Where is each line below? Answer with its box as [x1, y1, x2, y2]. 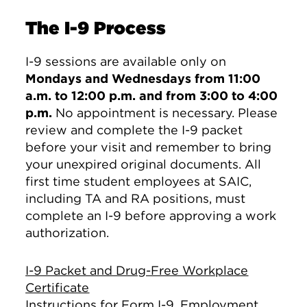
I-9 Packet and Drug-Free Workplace [25, 263, 249, 278]
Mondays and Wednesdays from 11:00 [25, 71, 261, 86]
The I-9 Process [25, 17, 167, 38]
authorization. [25, 225, 113, 240]
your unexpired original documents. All [25, 157, 262, 171]
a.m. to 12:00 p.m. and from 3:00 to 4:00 [25, 88, 278, 103]
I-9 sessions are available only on [25, 54, 227, 69]
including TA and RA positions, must [25, 191, 246, 206]
